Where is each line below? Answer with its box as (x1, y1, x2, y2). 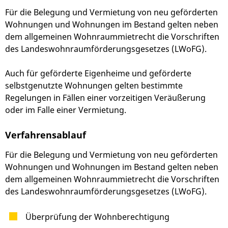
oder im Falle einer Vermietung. (5, 104, 126, 116)
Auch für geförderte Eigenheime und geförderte (5, 68, 191, 79)
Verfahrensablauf (5, 128, 86, 141)
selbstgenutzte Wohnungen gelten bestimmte (5, 80, 183, 92)
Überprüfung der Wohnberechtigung (25, 211, 169, 223)
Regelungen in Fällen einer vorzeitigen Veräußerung (5, 92, 206, 104)
